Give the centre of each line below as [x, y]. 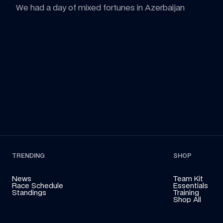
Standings [29, 192]
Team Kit [188, 178]
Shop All [187, 199]
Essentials [191, 185]
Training [186, 192]
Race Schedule [38, 185]
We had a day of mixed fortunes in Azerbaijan [100, 7]
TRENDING [28, 156]
